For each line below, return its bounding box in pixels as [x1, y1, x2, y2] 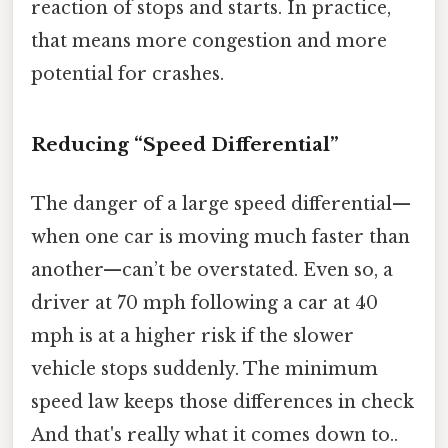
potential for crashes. [31, 63, 224, 86]
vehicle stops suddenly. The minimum [31, 358, 378, 381]
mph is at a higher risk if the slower [31, 325, 354, 348]
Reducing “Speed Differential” [31, 132, 339, 156]
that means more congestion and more [31, 30, 387, 53]
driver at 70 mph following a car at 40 [31, 292, 378, 315]
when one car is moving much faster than [31, 226, 410, 249]
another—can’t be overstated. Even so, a [31, 259, 393, 282]
